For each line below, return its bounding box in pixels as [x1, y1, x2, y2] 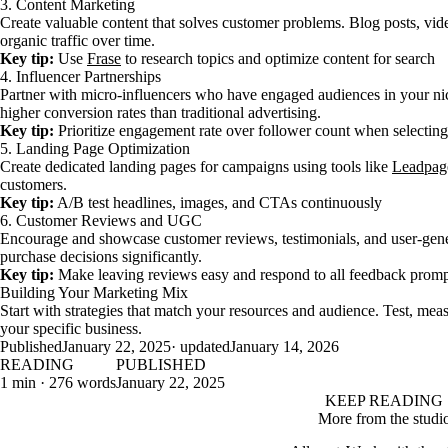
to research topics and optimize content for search [121, 50, 435, 67]
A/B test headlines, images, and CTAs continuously [54, 194, 382, 211]
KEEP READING [325, 392, 443, 409]
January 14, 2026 [230, 338, 339, 355]
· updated [171, 338, 230, 355]
